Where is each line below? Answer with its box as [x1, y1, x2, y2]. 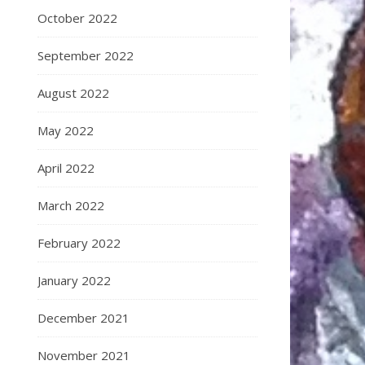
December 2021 [37, 310, 130, 326]
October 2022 [37, 10, 117, 26]
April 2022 [37, 160, 95, 176]
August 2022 [37, 85, 109, 101]
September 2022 [37, 47, 134, 64]
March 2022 [37, 197, 104, 213]
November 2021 [37, 347, 130, 363]
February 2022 [37, 235, 121, 251]
